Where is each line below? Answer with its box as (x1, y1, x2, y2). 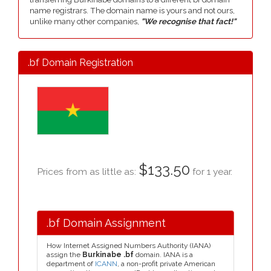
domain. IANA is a (134, 250, 193, 259)
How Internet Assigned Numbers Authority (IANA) (47, 241, 211, 250)
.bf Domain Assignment (47, 217, 166, 229)
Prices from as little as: (37, 166, 139, 177)
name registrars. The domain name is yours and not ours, (30, 6, 235, 15)
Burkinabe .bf (82, 250, 134, 259)
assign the (47, 250, 82, 259)
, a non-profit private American (117, 260, 215, 268)
